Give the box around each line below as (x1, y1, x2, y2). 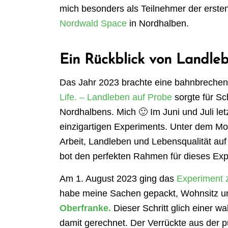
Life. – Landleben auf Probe (60, 92, 173, 103)
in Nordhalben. (127, 18, 189, 28)
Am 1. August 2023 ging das (60, 174, 177, 184)
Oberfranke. (60, 203, 111, 214)
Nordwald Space (60, 18, 127, 28)
